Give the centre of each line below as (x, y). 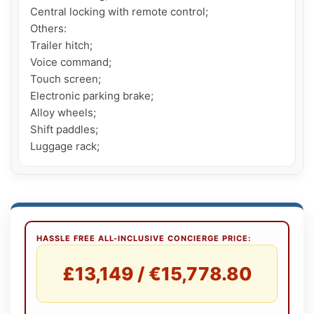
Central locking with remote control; (119, 12)
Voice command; (71, 62)
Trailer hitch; (61, 46)
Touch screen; (66, 79)
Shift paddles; (64, 130)
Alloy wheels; (63, 113)
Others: (48, 29)
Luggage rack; (65, 146)
